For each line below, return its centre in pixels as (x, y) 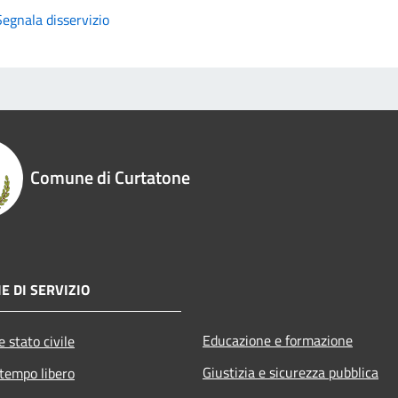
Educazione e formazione (278, 340)
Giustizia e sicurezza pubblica (291, 372)
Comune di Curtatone (110, 177)
